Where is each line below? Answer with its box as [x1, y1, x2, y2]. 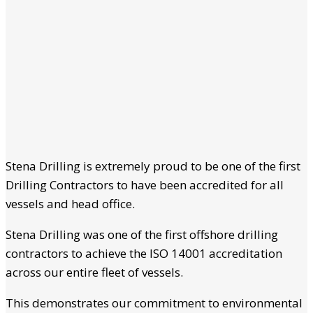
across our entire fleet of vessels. [6, 263, 183, 280]
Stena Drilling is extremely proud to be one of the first [6, 157, 300, 174]
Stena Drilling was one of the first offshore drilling [6, 226, 278, 242]
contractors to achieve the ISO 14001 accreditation [6, 245, 282, 261]
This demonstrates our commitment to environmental [6, 294, 303, 311]
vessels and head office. [6, 195, 135, 212]
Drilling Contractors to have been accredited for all [6, 176, 284, 193]
